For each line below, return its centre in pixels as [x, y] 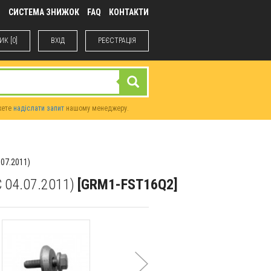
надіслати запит [39, 108]
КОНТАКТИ [129, 12]
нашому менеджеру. [96, 108]
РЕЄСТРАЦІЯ [117, 41]
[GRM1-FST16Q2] [127, 185]
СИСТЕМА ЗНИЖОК [44, 12]
